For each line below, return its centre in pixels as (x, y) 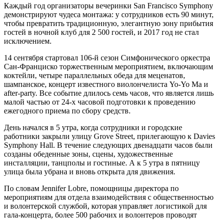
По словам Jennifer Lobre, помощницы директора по (91, 189)
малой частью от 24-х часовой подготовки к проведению (100, 102)
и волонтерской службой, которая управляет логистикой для (105, 206)
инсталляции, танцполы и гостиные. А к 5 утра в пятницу (102, 163)
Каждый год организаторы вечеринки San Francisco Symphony (109, 6)
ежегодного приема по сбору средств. (67, 111)
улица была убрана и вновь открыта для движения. (90, 172)
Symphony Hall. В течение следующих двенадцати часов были (108, 145)
